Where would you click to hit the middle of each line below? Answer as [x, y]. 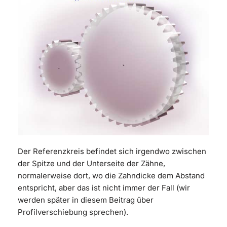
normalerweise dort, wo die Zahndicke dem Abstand [111, 176]
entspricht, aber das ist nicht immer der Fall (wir [104, 188]
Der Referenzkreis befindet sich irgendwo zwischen [112, 152]
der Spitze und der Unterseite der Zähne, [91, 164]
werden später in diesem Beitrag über [86, 200]
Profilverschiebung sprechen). [73, 212]
